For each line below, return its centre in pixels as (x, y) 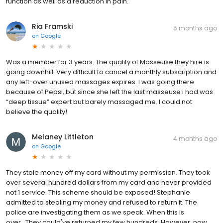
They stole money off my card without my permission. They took (108, 172)
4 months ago (195, 138)
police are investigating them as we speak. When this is (95, 212)
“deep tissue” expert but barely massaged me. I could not (99, 102)
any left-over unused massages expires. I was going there (100, 82)
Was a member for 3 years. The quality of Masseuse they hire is (108, 62)
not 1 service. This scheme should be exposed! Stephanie (98, 192)
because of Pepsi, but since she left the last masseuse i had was (110, 92)
